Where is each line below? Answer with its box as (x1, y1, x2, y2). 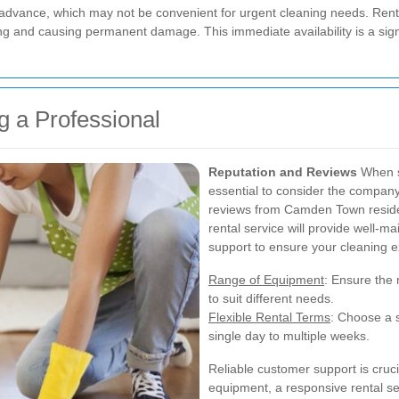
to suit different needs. (208, 290, 334, 305)
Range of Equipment (208, 272, 324, 287)
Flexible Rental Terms (208, 309, 330, 324)
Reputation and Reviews (208, 164, 357, 179)
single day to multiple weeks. (208, 328, 370, 343)
